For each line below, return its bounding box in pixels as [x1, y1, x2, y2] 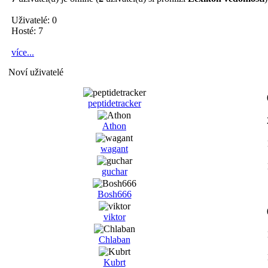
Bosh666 [97, 189, 132, 199]
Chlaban [98, 234, 130, 245]
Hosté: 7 [11, 26, 43, 36]
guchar [101, 166, 127, 176]
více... [11, 47, 34, 57]
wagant [100, 144, 128, 154]
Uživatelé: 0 [11, 15, 57, 25]
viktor [103, 212, 126, 222]
